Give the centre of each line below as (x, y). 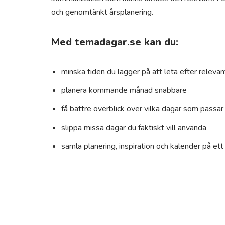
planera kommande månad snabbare (124, 90)
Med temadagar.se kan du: (115, 42)
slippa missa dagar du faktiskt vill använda (134, 128)
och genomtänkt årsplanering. (102, 12)
